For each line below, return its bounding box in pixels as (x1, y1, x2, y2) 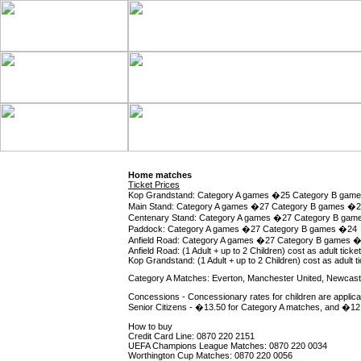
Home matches (128, 169, 192, 180)
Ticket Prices (128, 179, 180, 189)
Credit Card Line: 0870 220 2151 (128, 330, 255, 341)
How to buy (128, 321, 172, 331)
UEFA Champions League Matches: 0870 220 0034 (128, 340, 327, 351)
